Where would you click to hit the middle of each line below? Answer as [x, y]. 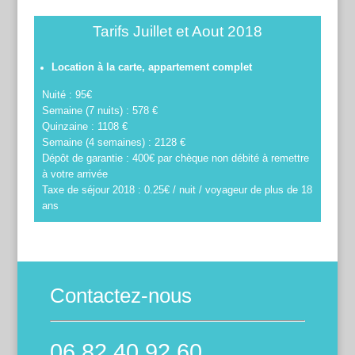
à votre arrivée [74, 174]
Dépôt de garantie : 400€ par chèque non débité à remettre [175, 158]
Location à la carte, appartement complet [151, 67]
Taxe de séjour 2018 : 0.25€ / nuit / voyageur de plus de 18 [177, 190]
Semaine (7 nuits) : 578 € [99, 111]
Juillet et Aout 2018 [197, 32]
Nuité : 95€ [67, 95]
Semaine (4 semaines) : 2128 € [113, 143]
